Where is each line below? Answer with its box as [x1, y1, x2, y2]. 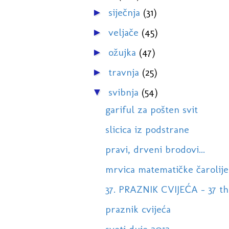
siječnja [108, 6, 143, 19]
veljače [108, 26, 142, 39]
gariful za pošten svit [105, 103, 198, 116]
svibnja [108, 86, 142, 99]
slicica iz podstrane [105, 123, 189, 136]
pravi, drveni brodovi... [105, 143, 205, 156]
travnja [108, 66, 142, 79]
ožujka [108, 46, 139, 59]
